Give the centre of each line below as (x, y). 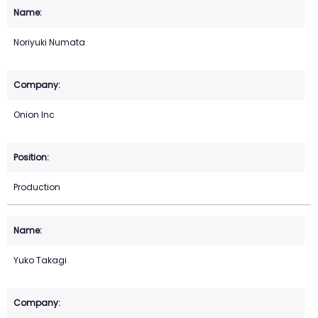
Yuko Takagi (40, 261)
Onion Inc (34, 115)
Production (37, 187)
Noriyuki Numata (49, 43)
